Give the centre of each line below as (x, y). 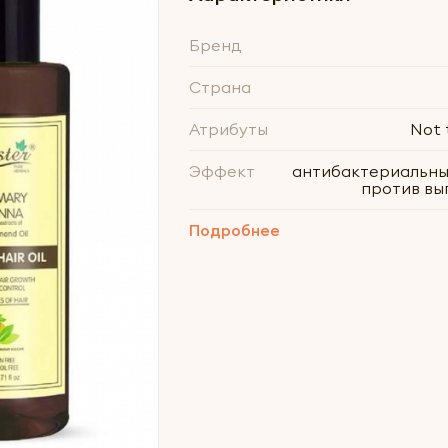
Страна (219, 87)
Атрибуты (228, 129)
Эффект (221, 171)
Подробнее (234, 230)
